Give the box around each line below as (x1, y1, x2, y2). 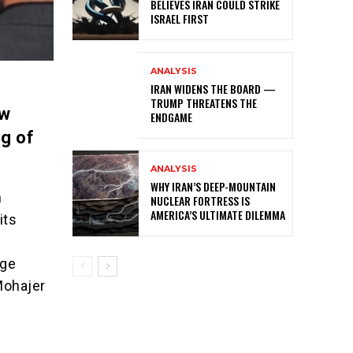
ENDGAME (150, 108, 192, 125)
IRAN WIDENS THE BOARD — (150, 80, 276, 97)
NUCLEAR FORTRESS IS (150, 191, 250, 209)
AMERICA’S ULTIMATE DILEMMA (150, 206, 285, 223)
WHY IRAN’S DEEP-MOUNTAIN (150, 177, 276, 195)
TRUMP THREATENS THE (150, 94, 257, 111)
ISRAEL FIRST (150, 10, 209, 28)
